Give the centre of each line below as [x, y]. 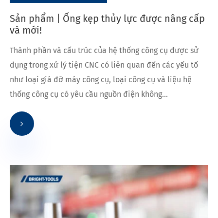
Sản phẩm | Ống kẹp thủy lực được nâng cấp [107, 18]
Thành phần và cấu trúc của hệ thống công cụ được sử [104, 50]
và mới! [26, 30]
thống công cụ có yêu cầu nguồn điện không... [89, 94]
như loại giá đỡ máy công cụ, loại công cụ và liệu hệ [101, 79]
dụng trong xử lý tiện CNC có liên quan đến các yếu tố [104, 65]
